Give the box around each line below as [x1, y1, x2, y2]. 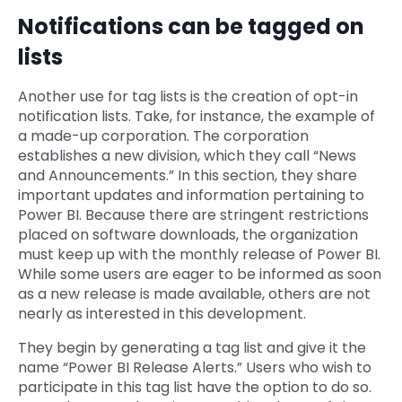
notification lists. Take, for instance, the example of [18, 106, 375, 127]
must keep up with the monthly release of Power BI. [18, 244, 380, 266]
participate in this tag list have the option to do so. [18, 377, 371, 398]
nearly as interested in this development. [18, 303, 306, 325]
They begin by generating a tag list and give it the [18, 337, 366, 359]
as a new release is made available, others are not [18, 284, 371, 305]
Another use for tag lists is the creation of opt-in [18, 86, 358, 108]
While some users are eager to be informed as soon [18, 264, 381, 285]
